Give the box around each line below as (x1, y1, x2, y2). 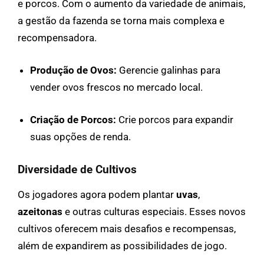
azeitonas (18, 205, 62, 217)
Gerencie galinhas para (117, 64, 220, 76)
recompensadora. (18, 31, 97, 44)
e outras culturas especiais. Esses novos (62, 205, 246, 217)
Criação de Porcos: (30, 113, 116, 126)
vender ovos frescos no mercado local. (30, 81, 203, 93)
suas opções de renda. (30, 130, 131, 143)
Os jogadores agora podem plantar (18, 188, 176, 200)
